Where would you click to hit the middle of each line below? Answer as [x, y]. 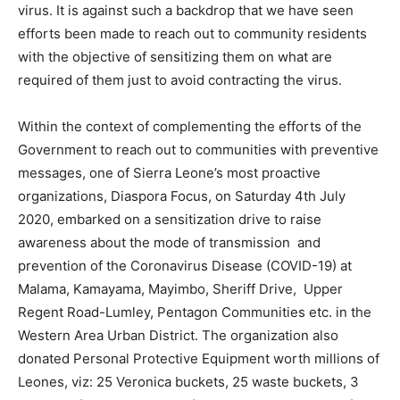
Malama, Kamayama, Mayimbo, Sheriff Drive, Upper [180, 289]
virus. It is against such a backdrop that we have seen [186, 11]
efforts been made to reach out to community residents [192, 34]
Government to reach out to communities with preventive [198, 150]
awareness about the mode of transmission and [169, 243]
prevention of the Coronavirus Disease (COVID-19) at [185, 266]
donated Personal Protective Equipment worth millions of [199, 359]
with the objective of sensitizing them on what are [175, 57]
